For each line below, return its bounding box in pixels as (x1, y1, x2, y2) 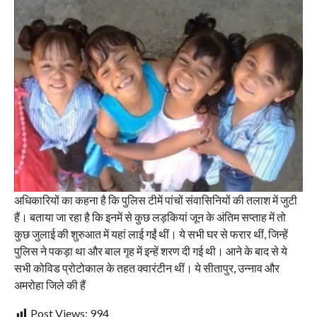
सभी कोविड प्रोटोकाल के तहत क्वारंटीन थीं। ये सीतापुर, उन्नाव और (13, 260, 279, 275)
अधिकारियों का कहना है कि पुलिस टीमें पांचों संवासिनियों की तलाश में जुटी (13, 192, 297, 207)
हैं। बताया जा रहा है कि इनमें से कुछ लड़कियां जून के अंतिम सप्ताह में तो (13, 209, 286, 224)
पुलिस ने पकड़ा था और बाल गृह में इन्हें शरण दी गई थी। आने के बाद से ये (13, 243, 287, 258)
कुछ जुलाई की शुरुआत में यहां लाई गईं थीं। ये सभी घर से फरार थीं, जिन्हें (13, 226, 288, 241)
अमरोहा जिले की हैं (13, 277, 86, 292)
